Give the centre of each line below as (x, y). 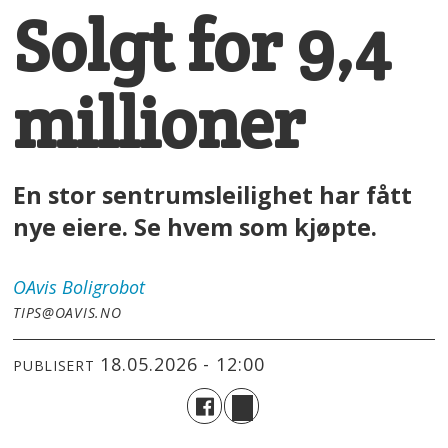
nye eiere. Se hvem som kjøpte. (201, 226)
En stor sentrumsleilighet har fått (213, 194)
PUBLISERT (54, 366)
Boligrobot (104, 286)
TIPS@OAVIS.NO (67, 312)
